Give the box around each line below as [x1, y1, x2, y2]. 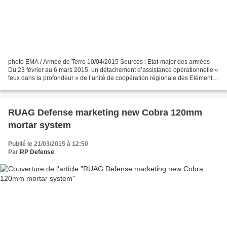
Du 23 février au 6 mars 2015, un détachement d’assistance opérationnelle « [8, 66, 218, 73]
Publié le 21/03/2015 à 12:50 [8, 140, 88, 147]
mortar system [8, 120, 71, 130]
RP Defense [20, 148, 54, 156]
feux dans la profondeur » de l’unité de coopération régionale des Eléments [8, 74, 215, 82]
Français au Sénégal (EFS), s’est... [8, 82, 103, 90]
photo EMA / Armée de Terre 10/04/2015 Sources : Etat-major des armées [8, 58, 210, 65]
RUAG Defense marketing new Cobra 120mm [8, 107, 202, 118]
